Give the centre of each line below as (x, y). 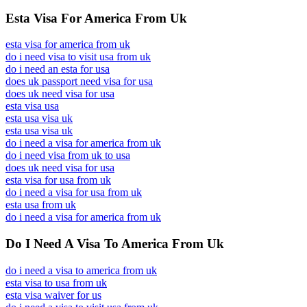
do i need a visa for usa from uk (74, 193)
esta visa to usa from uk (56, 282)
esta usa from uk (41, 205)
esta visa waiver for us (53, 295)
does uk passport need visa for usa (79, 82)
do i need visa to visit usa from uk (78, 57)
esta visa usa (32, 106)
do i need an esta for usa (58, 69)
